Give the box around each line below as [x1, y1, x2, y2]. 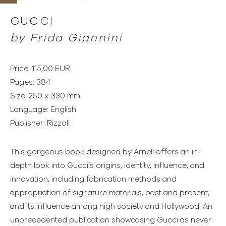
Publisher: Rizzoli [10, 119, 70, 127]
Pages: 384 [10, 78, 50, 86]
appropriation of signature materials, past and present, [10, 189, 209, 197]
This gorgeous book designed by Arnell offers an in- [10, 148, 201, 156]
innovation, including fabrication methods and [10, 175, 177, 183]
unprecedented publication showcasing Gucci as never [10, 216, 211, 224]
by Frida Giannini [10, 32, 123, 44]
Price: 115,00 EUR [10, 65, 70, 73]
